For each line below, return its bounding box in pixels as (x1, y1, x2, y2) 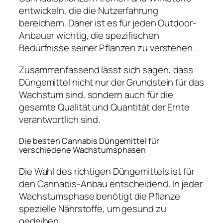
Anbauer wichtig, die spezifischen (19, 29, 159, 42)
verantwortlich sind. (19, 112, 100, 126)
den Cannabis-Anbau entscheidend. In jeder (19, 177, 203, 190)
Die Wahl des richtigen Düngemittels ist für (19, 164, 195, 178)
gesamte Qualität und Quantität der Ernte (19, 100, 190, 113)
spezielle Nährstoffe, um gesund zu (19, 202, 166, 215)
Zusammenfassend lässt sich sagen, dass (19, 63, 194, 76)
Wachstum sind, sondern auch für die (19, 88, 173, 101)
